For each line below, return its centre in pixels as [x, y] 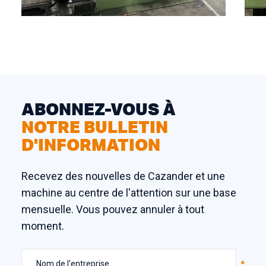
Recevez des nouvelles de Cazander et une [123, 176]
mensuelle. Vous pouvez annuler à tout [113, 209]
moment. [43, 226]
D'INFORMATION [91, 145]
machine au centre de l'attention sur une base [129, 193]
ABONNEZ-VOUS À [99, 109]
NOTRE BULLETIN [95, 127]
